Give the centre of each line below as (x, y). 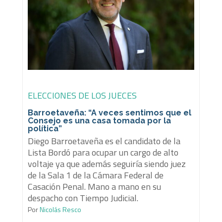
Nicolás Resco (59, 209)
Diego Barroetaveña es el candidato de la (104, 141)
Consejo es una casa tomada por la (99, 120)
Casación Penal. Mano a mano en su (94, 186)
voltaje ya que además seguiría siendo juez (107, 164)
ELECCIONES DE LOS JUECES (82, 95)
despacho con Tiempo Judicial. (83, 198)
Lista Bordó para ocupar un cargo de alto (103, 152)
